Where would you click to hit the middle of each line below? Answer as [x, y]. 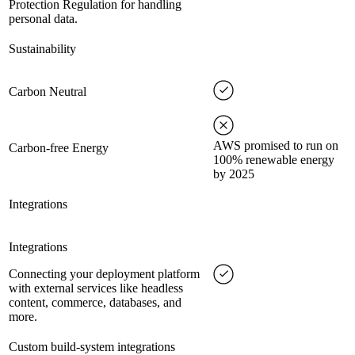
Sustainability [42, 49]
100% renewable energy [274, 160]
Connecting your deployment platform [104, 274]
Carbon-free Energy [59, 148]
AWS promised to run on [276, 146]
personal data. [43, 19]
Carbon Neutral [48, 92]
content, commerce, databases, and [95, 303]
